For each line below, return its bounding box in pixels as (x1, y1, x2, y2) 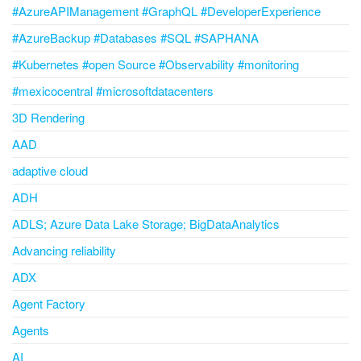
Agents (12, 322, 49, 339)
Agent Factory (12, 295, 85, 313)
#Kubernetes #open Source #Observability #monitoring (12, 56, 299, 73)
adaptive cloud (12, 162, 88, 180)
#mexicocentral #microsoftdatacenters (12, 82, 214, 100)
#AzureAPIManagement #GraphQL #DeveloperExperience (12, 2, 321, 20)
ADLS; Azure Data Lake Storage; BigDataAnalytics (12, 215, 280, 233)
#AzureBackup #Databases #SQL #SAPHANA (12, 29, 259, 47)
